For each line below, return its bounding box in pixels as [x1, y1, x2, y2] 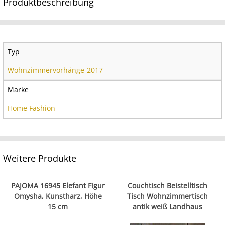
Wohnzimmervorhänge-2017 [8, 65, 103, 75]
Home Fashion [8, 103, 55, 113]
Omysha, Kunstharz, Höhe [14, 191, 102, 201]
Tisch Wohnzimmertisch [127, 191, 208, 201]
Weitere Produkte [3, 152, 76, 164]
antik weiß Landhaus [132, 202, 202, 212]
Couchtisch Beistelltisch [127, 181, 207, 191]
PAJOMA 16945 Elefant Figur [11, 181, 105, 191]
